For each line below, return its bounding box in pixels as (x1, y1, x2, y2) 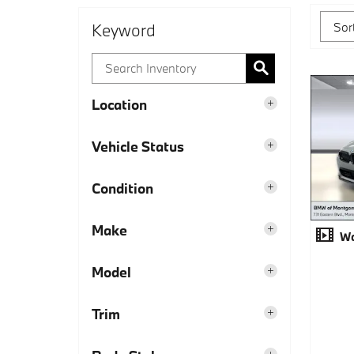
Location (92, 95, 147, 114)
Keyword (92, 18, 156, 41)
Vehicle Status (92, 137, 184, 156)
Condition (92, 179, 153, 198)
